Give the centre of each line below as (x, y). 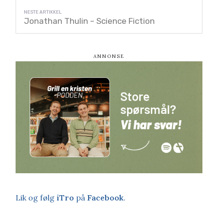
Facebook (105, 198)
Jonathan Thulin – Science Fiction (89, 21)
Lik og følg (36, 198)
